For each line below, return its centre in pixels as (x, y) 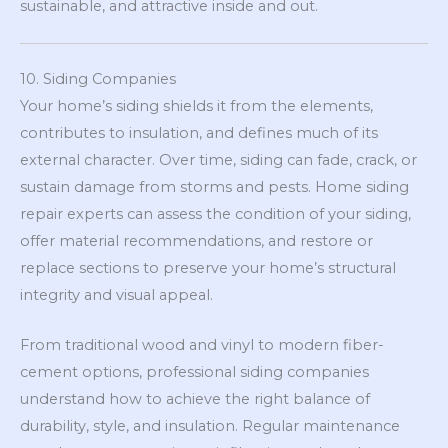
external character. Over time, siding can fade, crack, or (218, 159)
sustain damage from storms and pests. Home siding (214, 186)
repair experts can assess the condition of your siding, (215, 213)
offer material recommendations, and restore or (196, 240)
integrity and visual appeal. (116, 294)
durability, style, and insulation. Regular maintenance (210, 426)
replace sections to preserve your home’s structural (208, 267)
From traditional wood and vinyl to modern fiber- (202, 345)
